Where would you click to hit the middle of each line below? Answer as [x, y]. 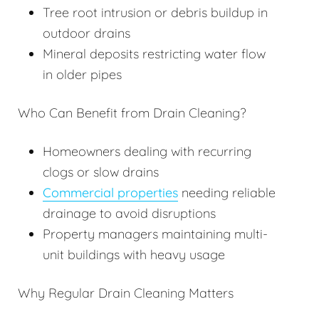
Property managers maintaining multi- [155, 234]
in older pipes [82, 75]
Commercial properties [110, 193]
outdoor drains [87, 33]
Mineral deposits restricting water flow [154, 54]
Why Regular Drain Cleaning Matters [126, 293]
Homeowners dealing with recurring [147, 152]
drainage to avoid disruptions [129, 214]
